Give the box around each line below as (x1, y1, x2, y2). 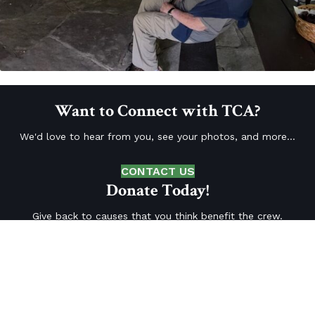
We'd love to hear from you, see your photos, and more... (20, 131, 295, 142)
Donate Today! (105, 179, 210, 201)
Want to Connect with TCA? (55, 100, 260, 122)
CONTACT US (120, 165, 195, 178)
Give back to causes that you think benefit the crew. (32, 210, 283, 221)
